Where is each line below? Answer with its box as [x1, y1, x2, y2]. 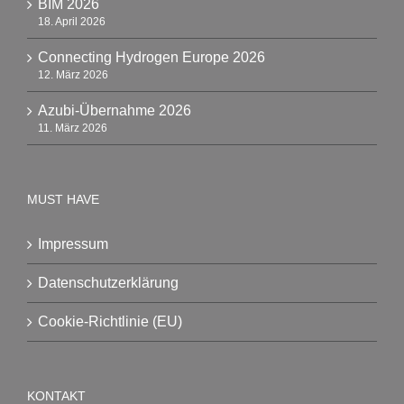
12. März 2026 [38, 69, 108, 81]
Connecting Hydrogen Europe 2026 [38, 50, 265, 65]
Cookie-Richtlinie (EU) [38, 314, 182, 329]
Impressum [38, 236, 108, 252]
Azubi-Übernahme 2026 [38, 103, 191, 118]
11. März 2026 [38, 122, 107, 134]
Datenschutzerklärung [38, 275, 179, 290]
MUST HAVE [27, 192, 99, 207]
